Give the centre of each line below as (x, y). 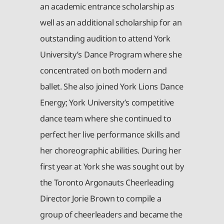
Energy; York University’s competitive (107, 103)
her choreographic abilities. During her (111, 151)
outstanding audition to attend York (105, 39)
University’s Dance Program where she (111, 55)
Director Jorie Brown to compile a (101, 199)
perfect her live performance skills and (110, 135)
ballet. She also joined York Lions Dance (112, 87)
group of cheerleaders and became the (111, 215)
